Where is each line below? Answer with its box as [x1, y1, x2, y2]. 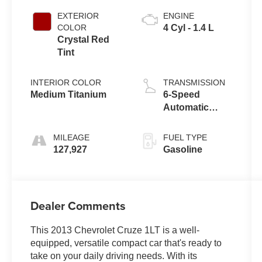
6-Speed [163, 89, 200, 100]
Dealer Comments [30, 197, 126, 215]
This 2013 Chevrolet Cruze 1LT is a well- [30, 225, 200, 236]
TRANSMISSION [163, 78, 225, 88]
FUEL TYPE [163, 133, 207, 143]
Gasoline [163, 144, 202, 155]
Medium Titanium [30, 89, 107, 100]
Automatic [163, 102, 209, 113]
